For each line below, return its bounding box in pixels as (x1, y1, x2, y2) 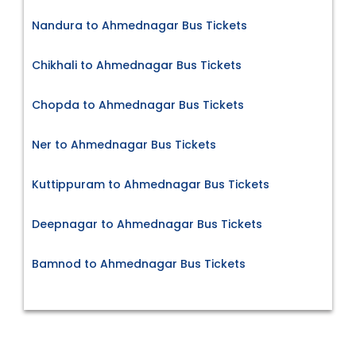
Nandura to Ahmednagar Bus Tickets (32, 17, 247, 33)
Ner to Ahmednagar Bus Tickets (32, 136, 216, 153)
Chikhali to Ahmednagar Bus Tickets (32, 56, 242, 73)
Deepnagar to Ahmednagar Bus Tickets (32, 215, 262, 232)
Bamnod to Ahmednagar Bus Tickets (32, 255, 246, 272)
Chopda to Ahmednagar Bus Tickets (32, 96, 244, 113)
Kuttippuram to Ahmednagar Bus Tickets (32, 176, 269, 192)
